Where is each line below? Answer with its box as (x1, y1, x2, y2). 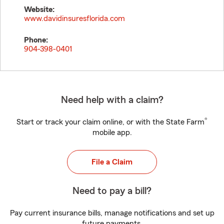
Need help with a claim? (60, 95, 163, 105)
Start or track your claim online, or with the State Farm (16, 118, 204, 126)
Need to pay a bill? (72, 186, 151, 196)
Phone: (24, 36, 48, 44)
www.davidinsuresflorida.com (24, 14, 125, 22)
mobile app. (92, 128, 132, 136)
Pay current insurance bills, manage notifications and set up (9, 209, 214, 217)
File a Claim (91, 158, 132, 166)
